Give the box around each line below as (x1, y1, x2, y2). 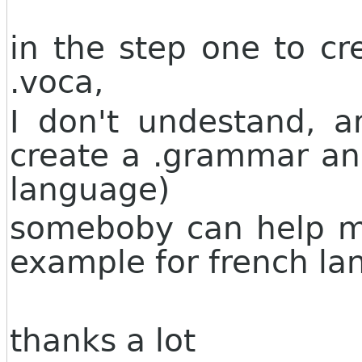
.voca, (10, 64, 103, 101)
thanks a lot (10, 322, 205, 359)
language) (10, 170, 170, 208)
